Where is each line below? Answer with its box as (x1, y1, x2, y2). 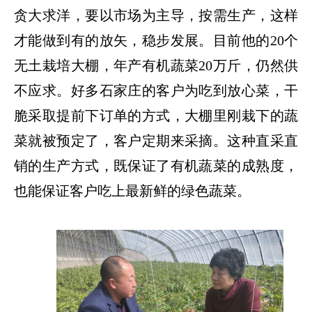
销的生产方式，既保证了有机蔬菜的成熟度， (14, 157, 298, 173)
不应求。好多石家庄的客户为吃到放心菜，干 (14, 82, 298, 98)
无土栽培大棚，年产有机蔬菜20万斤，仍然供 (14, 57, 298, 73)
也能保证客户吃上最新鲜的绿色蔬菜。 (14, 182, 251, 198)
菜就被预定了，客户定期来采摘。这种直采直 (14, 132, 298, 148)
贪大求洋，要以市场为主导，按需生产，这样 (14, 7, 298, 23)
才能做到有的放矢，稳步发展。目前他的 (14, 32, 270, 48)
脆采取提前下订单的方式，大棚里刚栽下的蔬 (14, 107, 298, 123)
